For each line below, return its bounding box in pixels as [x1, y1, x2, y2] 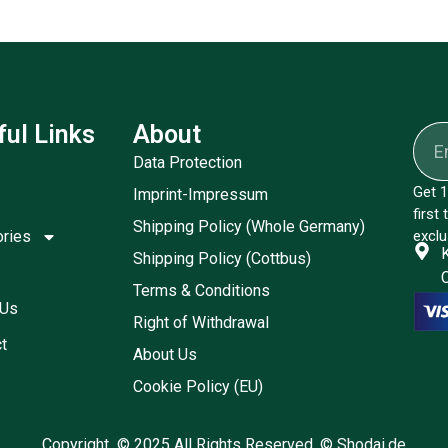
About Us [133, 344, 198, 364]
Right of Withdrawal [133, 312, 270, 332]
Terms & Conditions [133, 280, 271, 300]
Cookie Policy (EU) [133, 376, 264, 396]
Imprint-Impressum [133, 184, 269, 204]
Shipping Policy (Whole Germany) [133, 216, 366, 236]
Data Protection [133, 152, 243, 172]
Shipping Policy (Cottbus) [133, 248, 312, 268]
